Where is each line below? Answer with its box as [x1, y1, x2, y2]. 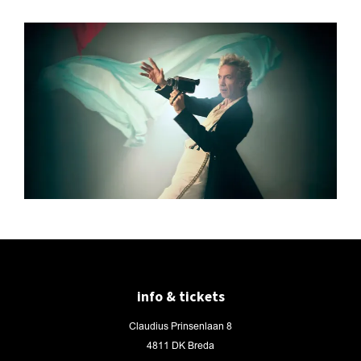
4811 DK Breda [147, 340, 214, 353]
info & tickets [136, 288, 225, 306]
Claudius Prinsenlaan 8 [129, 321, 232, 334]
